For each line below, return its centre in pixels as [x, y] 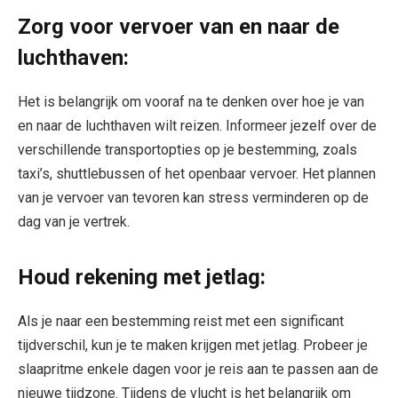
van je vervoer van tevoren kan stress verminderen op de [193, 197]
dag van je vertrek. [74, 221]
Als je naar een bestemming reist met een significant [181, 321]
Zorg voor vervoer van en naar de [179, 26]
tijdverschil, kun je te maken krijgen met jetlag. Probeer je [193, 345]
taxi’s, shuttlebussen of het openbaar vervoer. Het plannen [197, 173]
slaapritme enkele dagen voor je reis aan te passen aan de [198, 369]
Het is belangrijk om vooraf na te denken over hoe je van [191, 101]
